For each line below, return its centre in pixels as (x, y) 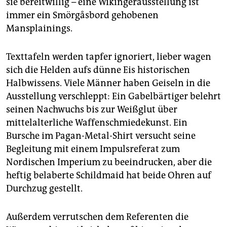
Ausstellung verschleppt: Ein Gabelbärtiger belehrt (113, 96)
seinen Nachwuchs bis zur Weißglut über (92, 109)
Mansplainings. (39, 28)
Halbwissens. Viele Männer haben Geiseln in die (108, 83)
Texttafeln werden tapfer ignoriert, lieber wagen (109, 56)
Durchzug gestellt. (44, 188)
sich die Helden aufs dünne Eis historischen (98, 70)
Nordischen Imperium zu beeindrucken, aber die (109, 162)
